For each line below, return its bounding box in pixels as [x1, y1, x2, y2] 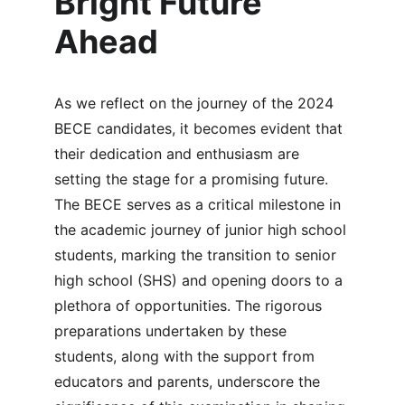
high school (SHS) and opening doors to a [54, 271, 347, 289]
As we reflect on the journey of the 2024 [54, 94, 338, 112]
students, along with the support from [54, 347, 319, 365]
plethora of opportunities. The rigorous [54, 297, 326, 315]
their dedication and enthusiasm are [54, 145, 304, 163]
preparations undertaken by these [54, 322, 291, 340]
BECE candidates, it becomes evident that [54, 119, 347, 137]
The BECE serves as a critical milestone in [54, 195, 345, 213]
